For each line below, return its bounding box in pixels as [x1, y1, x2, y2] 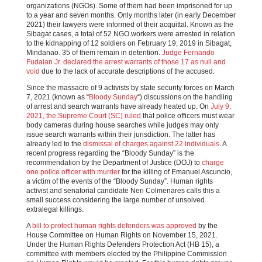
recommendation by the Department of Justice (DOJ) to [26, 158, 202, 167]
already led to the [26, 140, 83, 148]
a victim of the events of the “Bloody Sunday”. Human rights [26, 177, 213, 185]
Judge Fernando [161, 49, 215, 57]
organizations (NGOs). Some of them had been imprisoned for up [26, 2, 232, 10]
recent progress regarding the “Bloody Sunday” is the [26, 149, 194, 157]
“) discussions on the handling [137, 93, 233, 101]
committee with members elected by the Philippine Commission [26, 250, 227, 258]
